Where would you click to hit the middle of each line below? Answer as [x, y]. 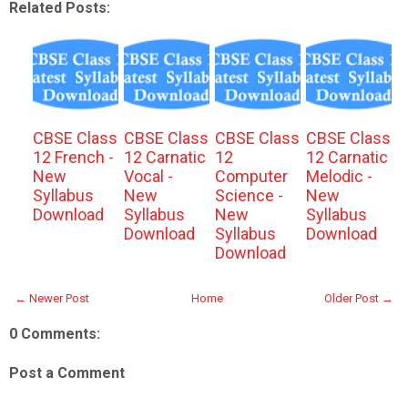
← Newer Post [52, 298]
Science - [249, 195]
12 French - [73, 157]
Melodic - [339, 176]
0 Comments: [55, 334]
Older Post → [359, 298]
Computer [251, 176]
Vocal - [148, 176]
